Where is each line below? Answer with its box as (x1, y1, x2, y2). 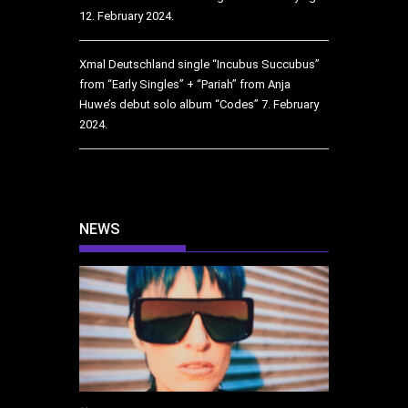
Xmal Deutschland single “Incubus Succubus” (79, 56, 320, 71)
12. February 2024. (79, 8, 174, 23)
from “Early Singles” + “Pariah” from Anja (79, 76, 291, 91)
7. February (261, 97, 319, 111)
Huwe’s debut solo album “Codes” (79, 97, 259, 111)
